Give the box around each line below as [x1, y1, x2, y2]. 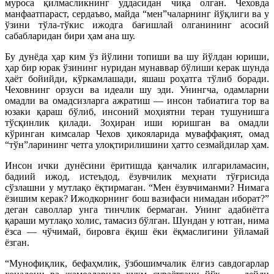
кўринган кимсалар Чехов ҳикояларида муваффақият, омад [5, 128, 269, 139]
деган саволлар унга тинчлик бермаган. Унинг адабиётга [5, 204, 269, 215]
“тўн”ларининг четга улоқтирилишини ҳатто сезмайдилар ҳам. [5, 139, 269, 150]
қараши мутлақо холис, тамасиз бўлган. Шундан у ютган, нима [5, 215, 269, 226]
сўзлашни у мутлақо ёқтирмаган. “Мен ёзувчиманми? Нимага [5, 182, 269, 193]
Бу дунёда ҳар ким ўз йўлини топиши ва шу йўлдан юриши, [5, 51, 269, 62]
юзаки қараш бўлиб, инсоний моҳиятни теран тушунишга [5, 106, 269, 117]
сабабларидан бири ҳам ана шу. [5, 30, 135, 41]
